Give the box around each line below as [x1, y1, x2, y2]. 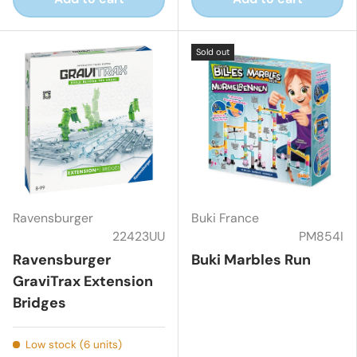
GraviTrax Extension [13, 271, 153, 291]
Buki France [191, 209, 259, 226]
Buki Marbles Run [191, 249, 311, 269]
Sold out [196, 45, 229, 57]
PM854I [299, 227, 343, 245]
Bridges [13, 292, 66, 312]
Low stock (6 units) [25, 337, 122, 351]
